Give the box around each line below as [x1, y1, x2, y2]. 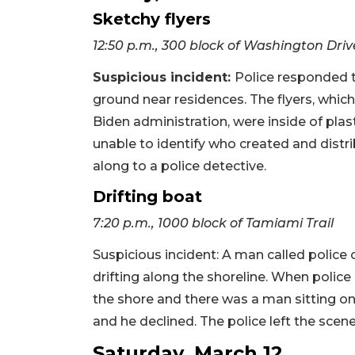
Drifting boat [93, 186, 202, 206]
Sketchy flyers [93, 9, 211, 29]
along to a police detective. [93, 158, 266, 174]
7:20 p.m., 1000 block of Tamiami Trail [93, 215, 334, 231]
